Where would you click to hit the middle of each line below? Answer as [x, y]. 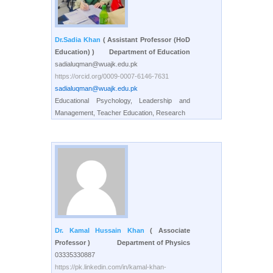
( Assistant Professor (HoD [147, 40]
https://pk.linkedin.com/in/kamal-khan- [111, 267]
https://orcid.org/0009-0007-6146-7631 [112, 76]
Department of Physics [154, 243]
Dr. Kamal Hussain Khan [103, 230]
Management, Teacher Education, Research [120, 113]
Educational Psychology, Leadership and [122, 101]
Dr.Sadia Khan [79, 40]
